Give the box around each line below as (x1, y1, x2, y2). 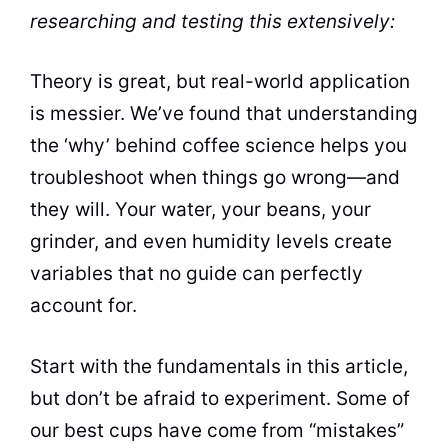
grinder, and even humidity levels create (30, 230, 392, 253)
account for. (30, 294, 137, 317)
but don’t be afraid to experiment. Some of (30, 386, 410, 410)
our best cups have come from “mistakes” (30, 418, 404, 442)
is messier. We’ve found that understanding (30, 102, 418, 125)
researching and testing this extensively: (30, 9, 395, 33)
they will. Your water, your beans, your (30, 198, 371, 221)
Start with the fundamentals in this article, (30, 354, 408, 378)
